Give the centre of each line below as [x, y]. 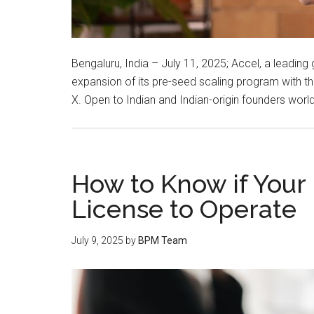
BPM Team [163, 241]
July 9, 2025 [97, 241]
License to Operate [184, 209]
